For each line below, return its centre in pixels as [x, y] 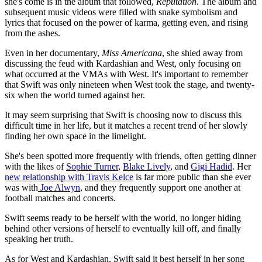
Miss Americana [132, 53]
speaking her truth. [39, 239]
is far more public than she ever [192, 177]
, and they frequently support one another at [160, 188]
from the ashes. [32, 33]
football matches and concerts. [60, 198]
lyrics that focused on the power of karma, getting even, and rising [126, 23]
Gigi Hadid [211, 167]
